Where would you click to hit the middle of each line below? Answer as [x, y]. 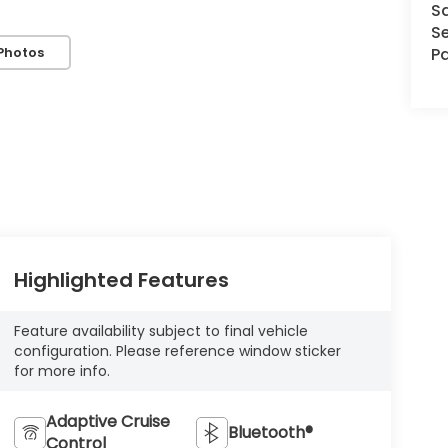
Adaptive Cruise [107, 422]
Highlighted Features [121, 280]
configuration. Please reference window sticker [177, 351]
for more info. [61, 371]
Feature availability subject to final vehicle [160, 331]
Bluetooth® [271, 433]
